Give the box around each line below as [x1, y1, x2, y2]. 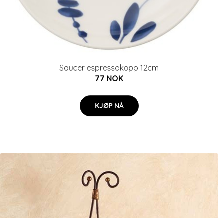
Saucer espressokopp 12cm [59, 63, 159, 73]
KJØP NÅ [94, 101, 124, 110]
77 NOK [95, 73, 123, 83]
